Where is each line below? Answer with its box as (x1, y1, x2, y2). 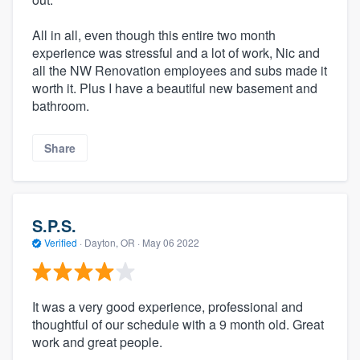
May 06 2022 (142, 235, 199, 249)
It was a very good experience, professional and (32, 297, 303, 317)
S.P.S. (32, 213, 76, 237)
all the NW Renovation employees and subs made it (32, 61, 327, 80)
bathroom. (32, 96, 89, 116)
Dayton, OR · (82, 235, 142, 249)
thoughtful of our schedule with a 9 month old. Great (32, 315, 324, 334)
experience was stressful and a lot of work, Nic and (32, 43, 320, 63)
